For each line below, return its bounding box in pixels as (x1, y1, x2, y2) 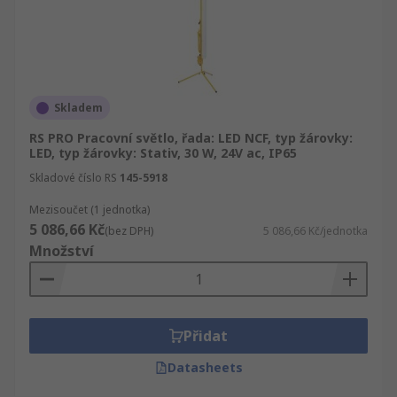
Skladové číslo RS (29, 170, 117, 185)
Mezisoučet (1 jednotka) (29, 202, 150, 217)
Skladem (54, 100, 103, 115)
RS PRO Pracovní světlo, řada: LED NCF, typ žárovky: (29, 129, 353, 146)
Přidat (183, 326, 228, 346)
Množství (29, 241, 94, 261)
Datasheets (167, 359, 243, 376)
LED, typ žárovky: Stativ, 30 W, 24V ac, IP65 (29, 144, 297, 161)
